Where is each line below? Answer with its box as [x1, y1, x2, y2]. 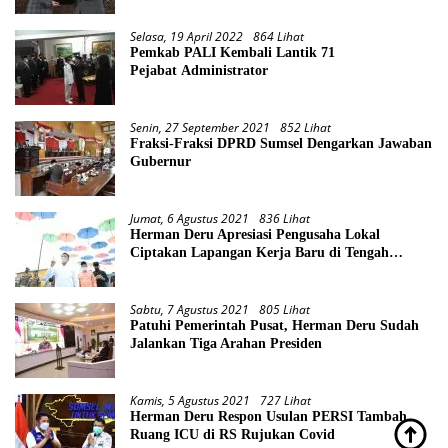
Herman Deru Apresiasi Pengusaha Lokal [130, 226, 380, 242]
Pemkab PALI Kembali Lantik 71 [130, 44, 335, 60]
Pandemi [130, 262, 184, 278]
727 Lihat [260, 391, 311, 409]
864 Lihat [253, 27, 304, 45]
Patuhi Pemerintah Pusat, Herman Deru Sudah [130, 317, 419, 333]
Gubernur [130, 153, 191, 169]
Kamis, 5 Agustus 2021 [130, 391, 250, 409]
